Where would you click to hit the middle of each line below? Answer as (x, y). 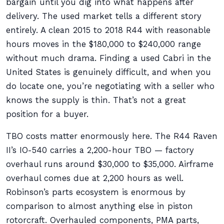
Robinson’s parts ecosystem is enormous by (96, 192)
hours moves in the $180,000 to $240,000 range (103, 44)
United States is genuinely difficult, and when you (108, 72)
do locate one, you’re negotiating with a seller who (110, 86)
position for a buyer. (47, 114)
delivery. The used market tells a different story (104, 16)
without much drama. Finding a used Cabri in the (108, 58)
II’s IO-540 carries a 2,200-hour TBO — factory (100, 150)
